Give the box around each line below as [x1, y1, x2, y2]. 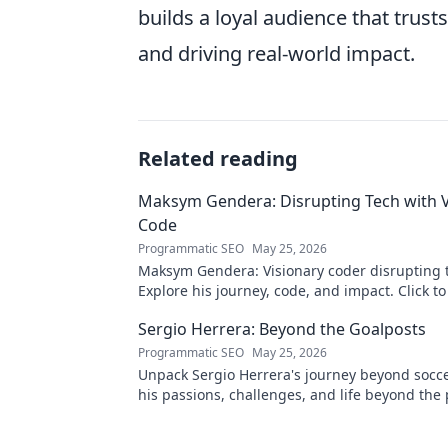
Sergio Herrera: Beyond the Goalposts [138, 318, 426, 340]
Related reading [138, 145, 298, 172]
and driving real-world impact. [138, 40, 415, 67]
